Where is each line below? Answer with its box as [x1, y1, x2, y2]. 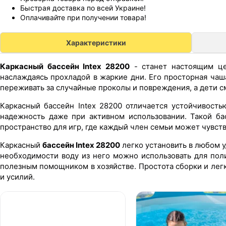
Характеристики [66, 38, 126, 47]
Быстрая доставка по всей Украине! [20, 4, 146, 13]
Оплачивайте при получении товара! [20, 13, 146, 22]
